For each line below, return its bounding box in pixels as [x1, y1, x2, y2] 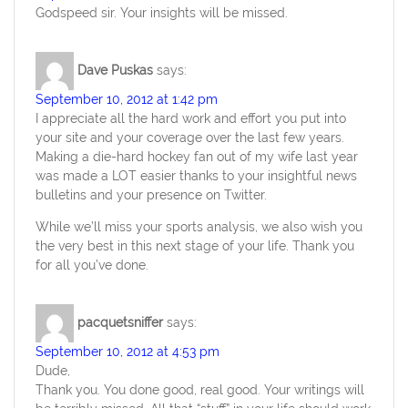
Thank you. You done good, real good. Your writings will [36, 382, 365, 398]
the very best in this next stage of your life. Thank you [36, 239, 355, 254]
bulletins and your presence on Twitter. [36, 188, 268, 203]
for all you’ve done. [36, 258, 149, 273]
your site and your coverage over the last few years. [36, 130, 345, 146]
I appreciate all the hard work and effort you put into [36, 111, 347, 127]
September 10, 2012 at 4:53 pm [36, 344, 220, 360]
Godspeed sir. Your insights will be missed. [36, 5, 289, 21]
